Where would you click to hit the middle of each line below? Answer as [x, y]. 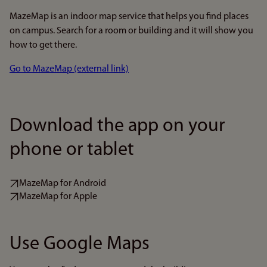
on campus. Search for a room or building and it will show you [131, 31]
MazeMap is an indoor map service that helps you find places [129, 17]
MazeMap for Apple [58, 197]
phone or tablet [72, 150]
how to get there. [43, 45]
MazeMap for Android [63, 184]
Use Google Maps [80, 244]
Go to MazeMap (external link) [69, 69]
